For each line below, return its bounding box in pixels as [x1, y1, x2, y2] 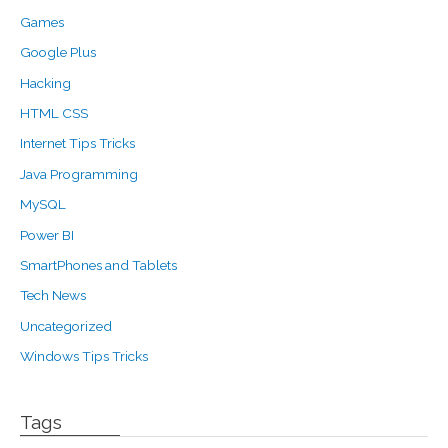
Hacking [20, 74, 71, 91]
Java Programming [20, 165, 138, 182]
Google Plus [20, 44, 96, 61]
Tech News [20, 287, 86, 304]
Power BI [20, 226, 74, 243]
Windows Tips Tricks [20, 348, 148, 365]
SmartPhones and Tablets [20, 256, 177, 273]
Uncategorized [20, 317, 112, 334]
